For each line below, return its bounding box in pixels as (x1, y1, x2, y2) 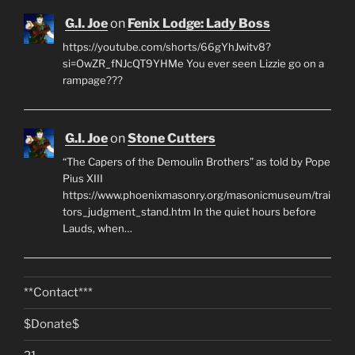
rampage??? (62, 74, 123, 87)
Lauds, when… (62, 222, 132, 235)
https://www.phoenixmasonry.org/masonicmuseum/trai (62, 189, 330, 202)
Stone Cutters (128, 130, 216, 146)
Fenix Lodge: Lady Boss (128, 16, 270, 32)
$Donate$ (24, 317, 79, 332)
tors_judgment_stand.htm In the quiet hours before (62, 205, 316, 219)
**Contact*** (24, 285, 93, 300)
